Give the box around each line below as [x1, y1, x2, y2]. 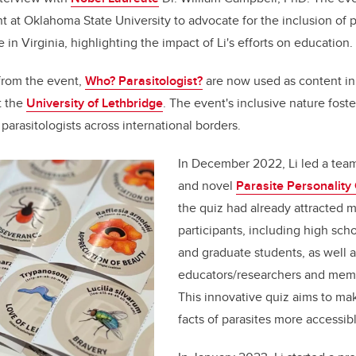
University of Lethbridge [26, 94, 163, 113]
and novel [178, 176, 236, 195]
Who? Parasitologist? [85, 72, 203, 91]
